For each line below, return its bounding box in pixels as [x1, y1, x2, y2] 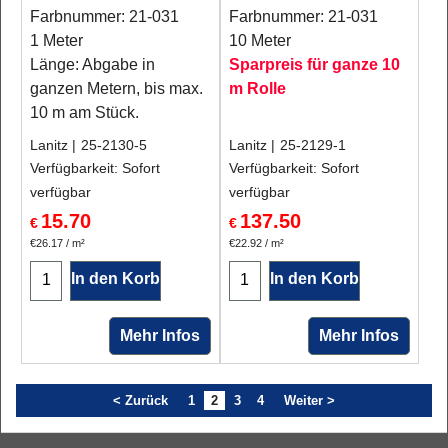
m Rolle [228, 80, 286, 97]
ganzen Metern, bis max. [30, 80, 203, 97]
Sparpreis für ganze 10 [228, 56, 400, 73]
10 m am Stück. [30, 104, 139, 121]
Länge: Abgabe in [30, 56, 155, 73]
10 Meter [228, 32, 291, 49]
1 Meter [30, 32, 83, 49]
